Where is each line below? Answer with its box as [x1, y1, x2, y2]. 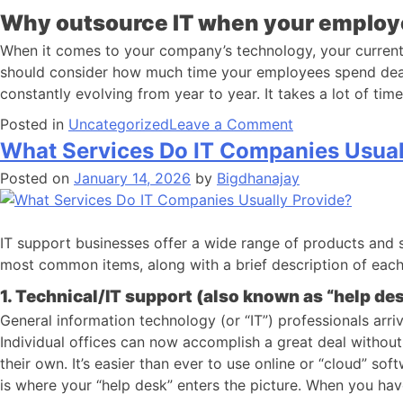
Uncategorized [68, 115, 169, 133]
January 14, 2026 [74, 169, 191, 187]
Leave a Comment [169, 115, 293, 133]
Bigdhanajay [217, 169, 300, 187]
